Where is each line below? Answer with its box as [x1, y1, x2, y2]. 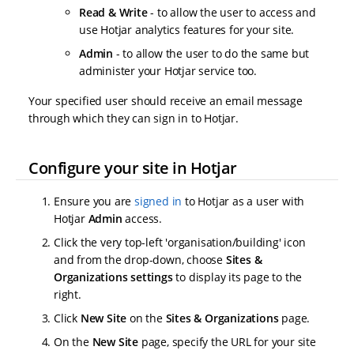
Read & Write [79, 5, 148, 21]
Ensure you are [54, 194, 135, 209]
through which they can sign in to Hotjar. [28, 111, 239, 126]
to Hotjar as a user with [182, 194, 305, 209]
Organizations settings [54, 269, 173, 285]
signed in [134, 194, 183, 209]
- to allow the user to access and [147, 5, 316, 21]
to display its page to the [172, 269, 303, 285]
